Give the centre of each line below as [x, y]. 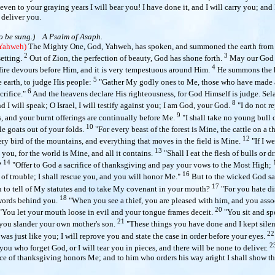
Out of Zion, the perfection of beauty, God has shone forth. [126, 58]
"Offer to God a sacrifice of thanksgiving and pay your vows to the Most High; [142, 165]
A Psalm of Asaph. [72, 36]
